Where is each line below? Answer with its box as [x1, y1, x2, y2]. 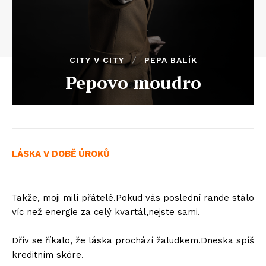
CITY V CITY [69, 55, 124, 65]
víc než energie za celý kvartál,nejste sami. [12, 207, 200, 217]
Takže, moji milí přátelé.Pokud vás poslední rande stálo [12, 192, 254, 203]
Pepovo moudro [65, 71, 201, 94]
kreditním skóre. [12, 249, 84, 260]
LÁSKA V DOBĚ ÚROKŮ [12, 148, 110, 159]
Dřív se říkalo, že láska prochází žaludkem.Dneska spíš [12, 235, 254, 246]
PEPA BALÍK [144, 55, 197, 65]
